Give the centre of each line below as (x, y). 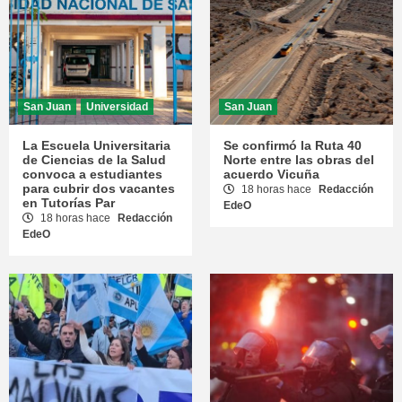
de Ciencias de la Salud (94, 159)
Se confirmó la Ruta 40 (293, 145)
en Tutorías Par (69, 202)
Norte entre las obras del (299, 159)
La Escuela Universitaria (96, 145)
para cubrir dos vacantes (99, 188)
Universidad (117, 106)
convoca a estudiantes (92, 174)
